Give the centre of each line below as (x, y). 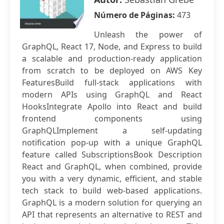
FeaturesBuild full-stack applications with (112, 82)
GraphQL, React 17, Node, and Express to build (112, 46)
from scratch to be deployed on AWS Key (112, 70)
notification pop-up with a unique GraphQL (112, 142)
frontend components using (112, 118)
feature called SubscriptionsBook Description (112, 154)
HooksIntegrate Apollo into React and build (112, 106)
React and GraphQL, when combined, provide (112, 166)
